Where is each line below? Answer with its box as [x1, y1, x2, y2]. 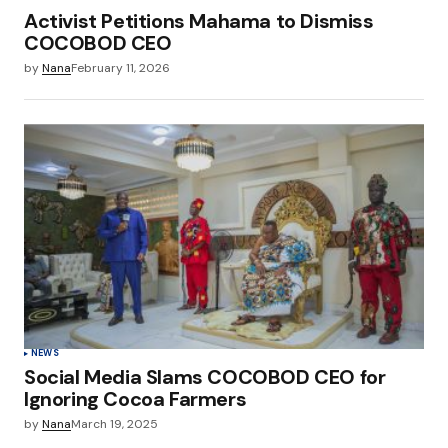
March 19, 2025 [71, 416, 158, 433]
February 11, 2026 [71, 60, 170, 76]
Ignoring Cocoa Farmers [24, 386, 247, 413]
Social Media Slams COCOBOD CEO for [24, 364, 386, 391]
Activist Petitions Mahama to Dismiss [24, 8, 374, 34]
